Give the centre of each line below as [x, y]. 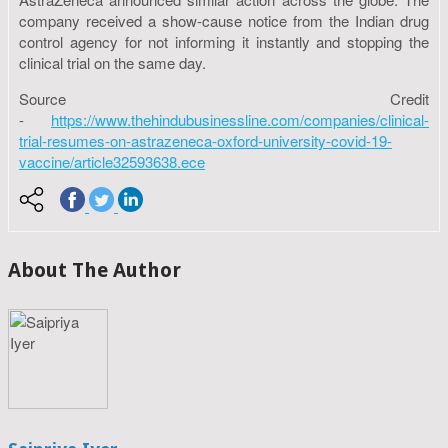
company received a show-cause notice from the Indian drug [224, 20]
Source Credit [224, 98]
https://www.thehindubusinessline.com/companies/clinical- [240, 119]
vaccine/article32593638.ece [112, 161]
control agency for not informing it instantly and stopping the [224, 41]
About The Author [94, 270]
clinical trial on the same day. [112, 62]
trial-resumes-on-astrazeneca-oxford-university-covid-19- [205, 140]
